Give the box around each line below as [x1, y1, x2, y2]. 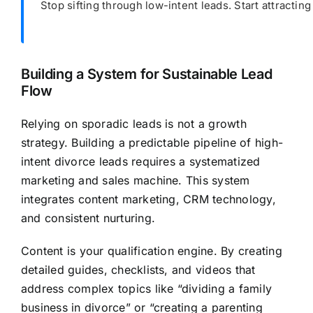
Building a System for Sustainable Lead [20, 66, 272, 83]
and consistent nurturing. [20, 211, 155, 226]
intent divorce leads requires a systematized [20, 154, 261, 169]
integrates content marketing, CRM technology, [20, 192, 276, 207]
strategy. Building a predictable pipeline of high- [20, 136, 283, 150]
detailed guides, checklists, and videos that [20, 263, 256, 277]
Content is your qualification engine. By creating [20, 244, 282, 259]
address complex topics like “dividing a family [20, 282, 272, 296]
